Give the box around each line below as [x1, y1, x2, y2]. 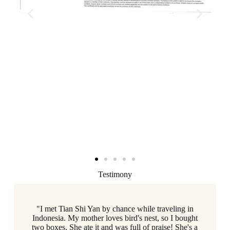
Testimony [98, 169, 132, 179]
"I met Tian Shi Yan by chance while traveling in [36, 204, 194, 213]
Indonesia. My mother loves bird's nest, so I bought [32, 213, 198, 222]
